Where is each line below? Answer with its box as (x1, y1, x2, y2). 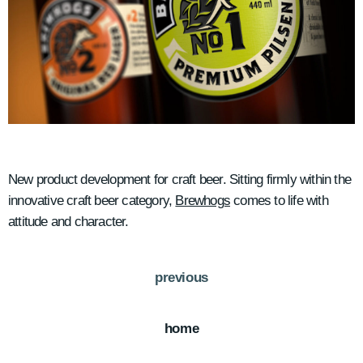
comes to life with (230, 192, 328, 208)
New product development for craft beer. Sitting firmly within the (8, 171, 352, 187)
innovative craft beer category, (8, 192, 176, 208)
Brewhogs (175, 192, 231, 208)
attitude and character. (8, 213, 129, 229)
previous (155, 269, 208, 285)
